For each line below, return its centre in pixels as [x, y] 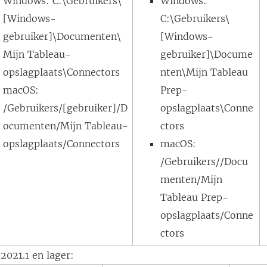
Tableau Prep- [195, 197]
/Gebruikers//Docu [204, 162]
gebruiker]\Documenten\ [62, 36]
